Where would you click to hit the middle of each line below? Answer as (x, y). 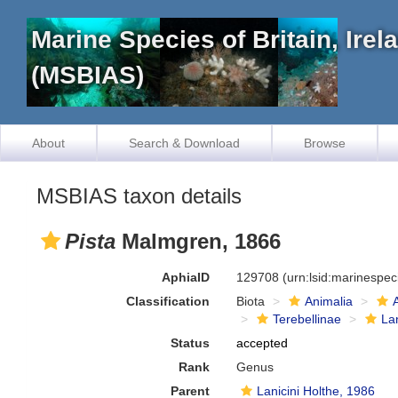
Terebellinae (307, 319)
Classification (168, 301)
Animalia (329, 301)
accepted (263, 343)
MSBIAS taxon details (139, 196)
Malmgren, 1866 (198, 241)
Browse (325, 143)
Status (191, 343)
